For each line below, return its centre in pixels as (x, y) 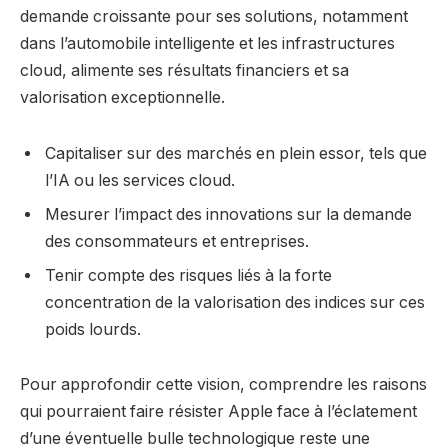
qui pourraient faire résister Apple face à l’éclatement (218, 412)
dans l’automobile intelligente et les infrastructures (207, 43)
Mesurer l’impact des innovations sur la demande (228, 214)
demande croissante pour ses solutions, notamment (214, 16)
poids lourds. (93, 329)
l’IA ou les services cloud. (140, 180)
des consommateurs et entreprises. (177, 241)
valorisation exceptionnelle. (122, 97)
